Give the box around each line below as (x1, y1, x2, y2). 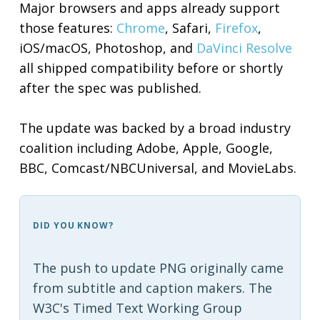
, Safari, (165, 19, 216, 37)
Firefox (215, 19, 259, 37)
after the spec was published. (19, 79, 202, 97)
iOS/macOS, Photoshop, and (19, 39, 197, 57)
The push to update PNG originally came (32, 259, 284, 277)
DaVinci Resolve (196, 39, 293, 57)
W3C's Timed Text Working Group (32, 299, 242, 317)
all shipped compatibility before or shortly (19, 59, 284, 77)
